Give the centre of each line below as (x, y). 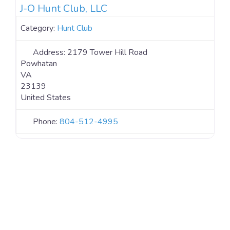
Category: (39, 28)
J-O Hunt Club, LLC (64, 8)
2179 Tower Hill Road (107, 52)
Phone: (46, 121)
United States (46, 97)
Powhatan (39, 63)
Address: (50, 52)
